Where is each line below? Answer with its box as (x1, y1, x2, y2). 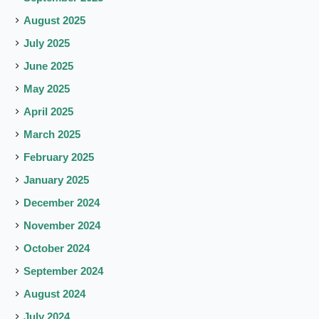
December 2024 (23, 196, 100, 209)
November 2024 (23, 219, 101, 231)
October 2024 (23, 241, 90, 254)
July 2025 (23, 36, 70, 49)
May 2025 (23, 82, 70, 95)
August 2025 (23, 14, 86, 26)
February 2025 (23, 150, 95, 163)
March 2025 (23, 127, 81, 140)
